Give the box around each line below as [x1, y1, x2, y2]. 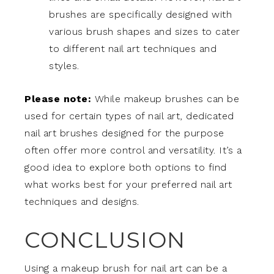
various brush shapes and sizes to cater [49, 25, 240, 37]
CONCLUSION [24, 226, 185, 253]
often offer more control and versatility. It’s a [24, 144, 242, 156]
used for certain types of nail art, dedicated [24, 109, 234, 122]
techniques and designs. [24, 195, 139, 207]
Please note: [24, 92, 91, 105]
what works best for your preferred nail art [24, 178, 232, 190]
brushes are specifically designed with [49, 8, 232, 20]
